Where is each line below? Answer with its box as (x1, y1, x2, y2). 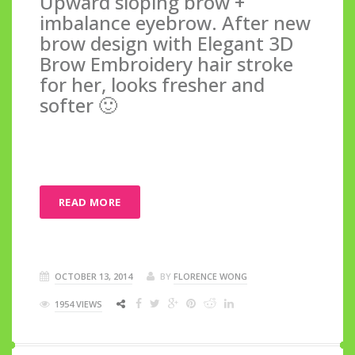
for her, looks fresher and (40, 71, 265, 97)
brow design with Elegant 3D (40, 29, 293, 56)
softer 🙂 (40, 91, 117, 118)
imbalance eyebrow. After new (40, 9, 311, 36)
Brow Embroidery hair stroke (40, 50, 293, 77)
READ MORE (59, 194, 121, 209)
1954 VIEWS (55, 297, 102, 310)
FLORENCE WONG (174, 269, 247, 282)
